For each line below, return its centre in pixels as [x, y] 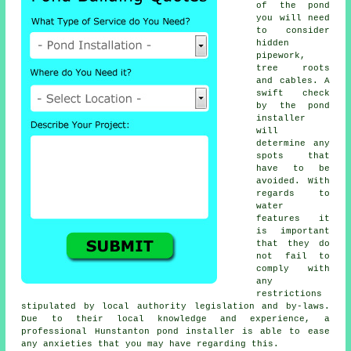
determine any [293, 144]
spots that [293, 156]
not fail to [293, 257]
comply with [293, 269]
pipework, [281, 56]
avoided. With [293, 181]
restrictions [289, 294]
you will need [293, 18]
